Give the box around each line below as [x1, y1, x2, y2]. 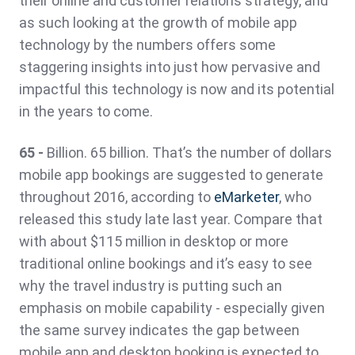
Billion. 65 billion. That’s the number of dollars [47, 144, 332, 162]
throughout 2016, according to [19, 189, 214, 206]
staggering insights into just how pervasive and [19, 59, 320, 76]
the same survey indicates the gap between [19, 322, 300, 339]
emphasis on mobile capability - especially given [19, 300, 325, 317]
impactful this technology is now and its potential [19, 81, 334, 98]
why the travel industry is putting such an [19, 277, 282, 295]
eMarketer [214, 189, 279, 206]
